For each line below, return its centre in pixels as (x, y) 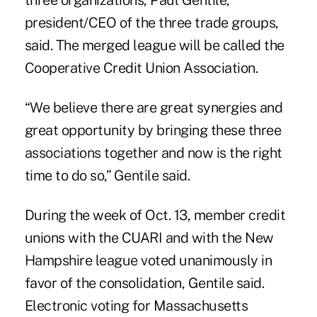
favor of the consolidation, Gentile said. (144, 283)
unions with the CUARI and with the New (149, 238)
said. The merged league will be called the (154, 46)
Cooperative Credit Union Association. (141, 68)
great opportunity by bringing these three (153, 131)
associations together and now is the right (153, 153)
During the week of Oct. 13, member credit (155, 215)
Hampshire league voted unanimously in (148, 261)
